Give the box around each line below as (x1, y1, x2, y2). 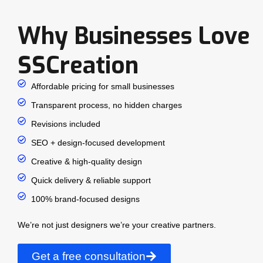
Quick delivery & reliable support (31, 176, 151, 186)
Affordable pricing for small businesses (31, 82, 174, 92)
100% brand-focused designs (31, 194, 140, 204)
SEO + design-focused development (31, 138, 165, 148)
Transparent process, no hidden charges (31, 100, 182, 110)
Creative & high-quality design (31, 157, 142, 167)
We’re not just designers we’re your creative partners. (18, 220, 216, 230)
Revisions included (31, 119, 100, 129)
